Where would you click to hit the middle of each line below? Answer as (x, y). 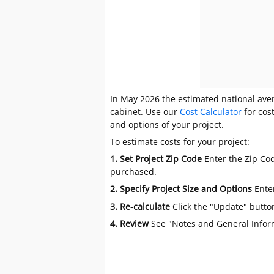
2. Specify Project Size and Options (183, 189)
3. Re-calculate (140, 206)
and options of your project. (167, 124)
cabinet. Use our (145, 111)
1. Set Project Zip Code (156, 159)
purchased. (134, 172)
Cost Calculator (211, 111)
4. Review (131, 223)
